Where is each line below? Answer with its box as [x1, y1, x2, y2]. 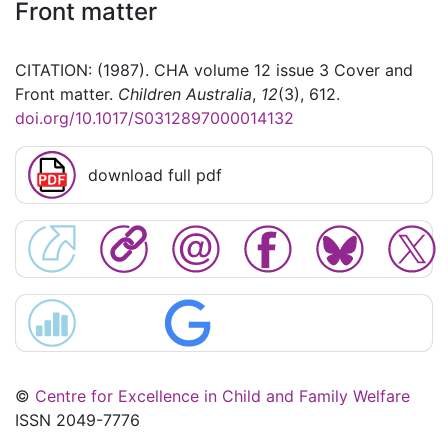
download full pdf [88, 165, 222, 186]
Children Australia [118, 84, 252, 105]
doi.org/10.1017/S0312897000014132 [15, 108, 294, 129]
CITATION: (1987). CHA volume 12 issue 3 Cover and [15, 60, 413, 81]
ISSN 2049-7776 [15, 410, 140, 431]
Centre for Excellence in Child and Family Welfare [35, 386, 410, 407]
